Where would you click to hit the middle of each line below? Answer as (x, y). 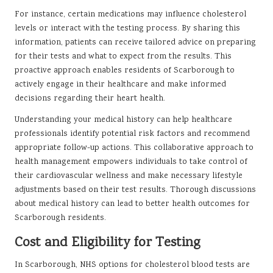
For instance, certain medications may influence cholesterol (130, 15)
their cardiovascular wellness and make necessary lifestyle (129, 176)
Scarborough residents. (60, 218)
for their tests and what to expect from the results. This (123, 57)
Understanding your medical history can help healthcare (123, 120)
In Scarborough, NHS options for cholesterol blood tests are (132, 265)
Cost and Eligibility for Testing (108, 243)
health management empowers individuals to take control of (131, 162)
